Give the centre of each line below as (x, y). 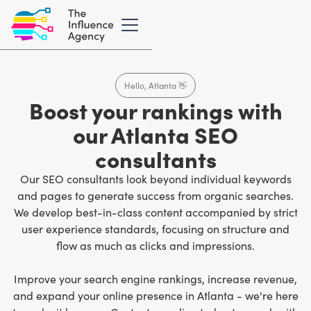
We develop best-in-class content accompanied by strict (155, 212)
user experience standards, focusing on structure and (155, 229)
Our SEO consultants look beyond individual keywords (155, 179)
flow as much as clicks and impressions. (155, 245)
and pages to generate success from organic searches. (155, 195)
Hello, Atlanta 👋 (155, 85)
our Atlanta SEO (155, 134)
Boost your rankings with (155, 110)
